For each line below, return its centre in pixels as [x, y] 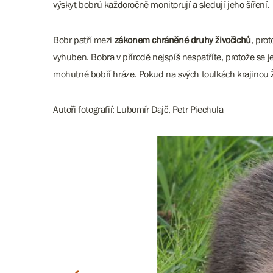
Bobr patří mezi [84, 40]
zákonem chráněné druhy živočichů [183, 40]
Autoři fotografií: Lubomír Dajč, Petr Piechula [138, 109]
